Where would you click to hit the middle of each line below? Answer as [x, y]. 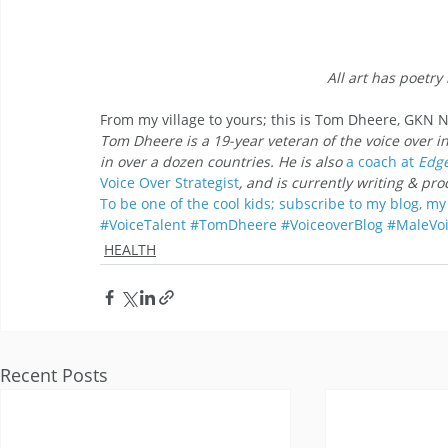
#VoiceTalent [143, 224]
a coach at [380, 161]
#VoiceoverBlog [332, 224]
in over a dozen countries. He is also [223, 161]
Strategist [207, 182]
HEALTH [130, 249]
